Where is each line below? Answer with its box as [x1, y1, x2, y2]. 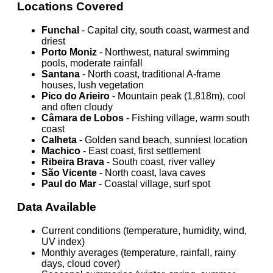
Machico [41, 145, 80, 156]
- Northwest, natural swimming [97, 46, 230, 57]
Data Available [17, 200, 96, 214]
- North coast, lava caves [97, 167, 205, 178]
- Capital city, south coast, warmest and [79, 24, 249, 35]
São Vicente [41, 167, 97, 178]
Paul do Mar [41, 178, 96, 189]
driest [41, 35, 65, 46]
